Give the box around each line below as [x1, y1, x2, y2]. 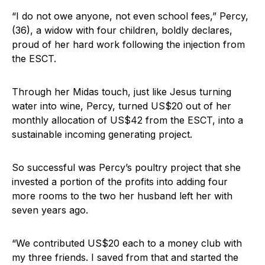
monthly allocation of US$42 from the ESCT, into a [12, 114, 243, 127]
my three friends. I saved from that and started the [12, 251, 238, 264]
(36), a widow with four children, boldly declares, [12, 24, 232, 37]
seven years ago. [12, 204, 88, 216]
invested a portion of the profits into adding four [12, 176, 228, 188]
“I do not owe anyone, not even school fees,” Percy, [12, 10, 248, 22]
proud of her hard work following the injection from [12, 38, 245, 51]
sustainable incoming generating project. [12, 128, 192, 141]
